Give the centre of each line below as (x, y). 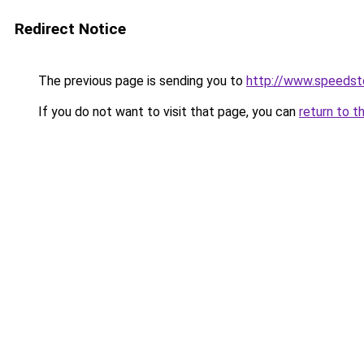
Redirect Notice (70, 29)
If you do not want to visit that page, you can (167, 112)
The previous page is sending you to (141, 81)
